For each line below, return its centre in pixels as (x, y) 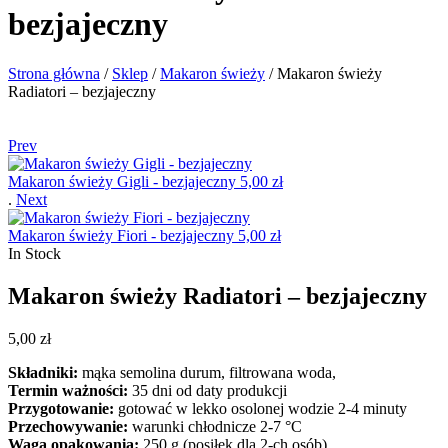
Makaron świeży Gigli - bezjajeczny (122, 181)
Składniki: (43, 372)
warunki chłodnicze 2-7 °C (215, 426)
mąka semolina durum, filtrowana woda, (207, 372)
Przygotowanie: (61, 408)
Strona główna (54, 73)
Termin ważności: (68, 390)
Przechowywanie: (68, 426)
